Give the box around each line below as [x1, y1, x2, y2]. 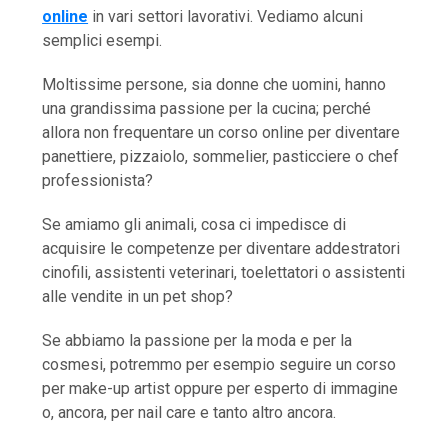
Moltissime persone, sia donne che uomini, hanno [42, 75, 387, 95]
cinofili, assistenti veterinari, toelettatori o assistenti [42, 263, 406, 283]
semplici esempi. [42, 31, 163, 51]
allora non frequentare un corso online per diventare [42, 123, 401, 143]
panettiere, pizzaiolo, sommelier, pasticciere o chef [42, 147, 400, 167]
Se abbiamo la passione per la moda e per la [42, 331, 353, 351]
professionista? [42, 171, 154, 191]
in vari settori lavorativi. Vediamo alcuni [88, 7, 364, 27]
